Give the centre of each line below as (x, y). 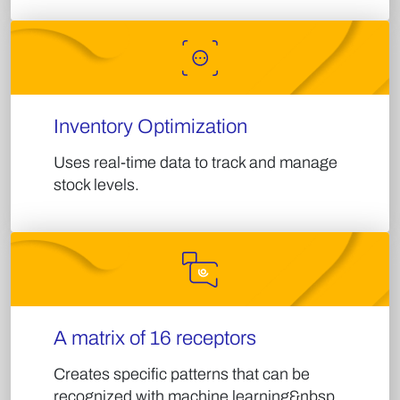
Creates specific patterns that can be (182, 374)
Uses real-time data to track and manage (196, 162)
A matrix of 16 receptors (155, 338)
